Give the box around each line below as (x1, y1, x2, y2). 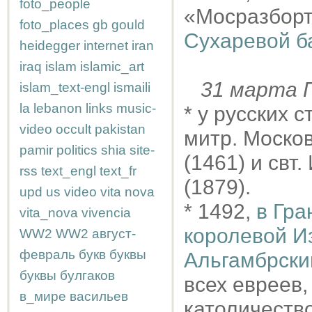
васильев (70, 289, 128, 304)
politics (56, 143, 97, 157)
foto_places (19, 17, 89, 32)
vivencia (81, 205, 131, 220)
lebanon (33, 101, 82, 116)
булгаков (60, 268, 115, 283)
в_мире (19, 289, 66, 304)
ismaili (114, 80, 150, 95)
